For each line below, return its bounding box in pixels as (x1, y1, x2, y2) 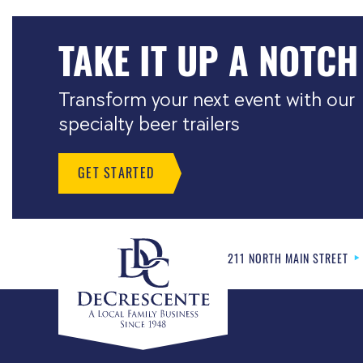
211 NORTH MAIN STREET (228, 249, 348, 267)
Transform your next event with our (58, 88, 355, 112)
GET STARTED (78, 163, 155, 182)
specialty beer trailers (58, 113, 240, 136)
